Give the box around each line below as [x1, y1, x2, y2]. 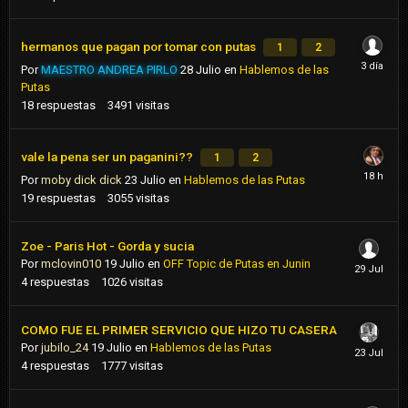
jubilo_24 [41, 340, 88, 354]
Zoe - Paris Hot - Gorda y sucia [21, 238, 194, 253]
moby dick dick [41, 172, 122, 187]
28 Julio [180, 62, 221, 76]
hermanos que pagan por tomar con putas [21, 38, 259, 54]
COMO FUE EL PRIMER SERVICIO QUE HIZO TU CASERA [21, 321, 337, 337]
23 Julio [125, 172, 166, 187]
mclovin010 [41, 256, 101, 270]
